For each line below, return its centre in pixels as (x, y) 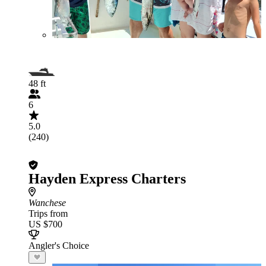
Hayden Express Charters (107, 179)
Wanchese (47, 203)
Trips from (48, 213)
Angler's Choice (59, 246)
